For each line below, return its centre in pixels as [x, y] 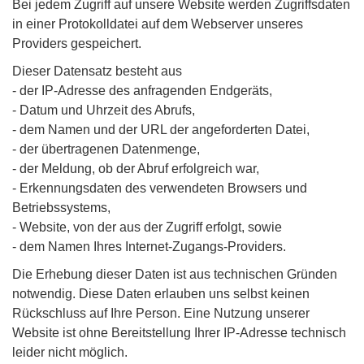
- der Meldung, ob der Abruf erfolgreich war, [136, 169]
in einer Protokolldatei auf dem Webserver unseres [158, 24]
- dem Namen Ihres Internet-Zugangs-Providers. [149, 247]
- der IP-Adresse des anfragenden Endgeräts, [142, 91]
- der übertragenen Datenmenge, [106, 149]
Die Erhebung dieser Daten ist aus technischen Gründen [175, 274]
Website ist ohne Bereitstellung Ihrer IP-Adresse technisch [179, 333]
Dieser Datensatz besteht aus [97, 71]
